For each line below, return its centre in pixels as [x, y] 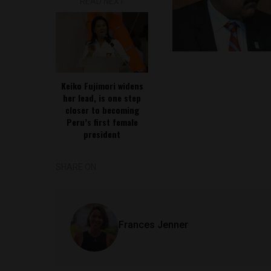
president [102, 134]
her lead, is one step [102, 98]
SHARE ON [76, 167]
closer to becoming [102, 110]
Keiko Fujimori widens [102, 86]
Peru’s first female [102, 122]
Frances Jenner [153, 225]
